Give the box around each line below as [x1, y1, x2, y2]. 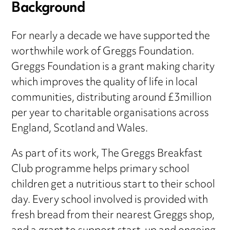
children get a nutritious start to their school [11, 175, 216, 196]
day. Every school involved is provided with [11, 190, 208, 212]
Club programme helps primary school [11, 159, 190, 181]
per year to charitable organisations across [11, 103, 209, 125]
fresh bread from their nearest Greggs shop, [11, 205, 215, 227]
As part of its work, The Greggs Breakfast [11, 144, 203, 165]
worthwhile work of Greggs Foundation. [11, 42, 195, 63]
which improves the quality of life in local [11, 72, 198, 94]
